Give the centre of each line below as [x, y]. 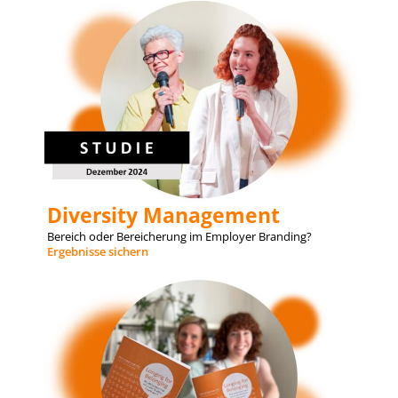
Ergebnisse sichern [97, 251]
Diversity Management [163, 215]
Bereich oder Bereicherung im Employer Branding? [179, 236]
